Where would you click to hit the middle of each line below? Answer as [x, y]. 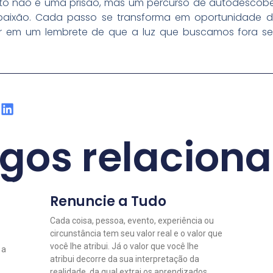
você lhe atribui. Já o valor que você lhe [125, 246]
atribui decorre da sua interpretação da [125, 259]
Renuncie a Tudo [108, 201]
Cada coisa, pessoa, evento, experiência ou [132, 220]
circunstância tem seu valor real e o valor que [136, 233]
